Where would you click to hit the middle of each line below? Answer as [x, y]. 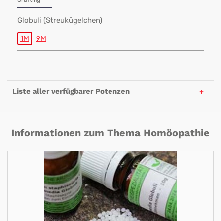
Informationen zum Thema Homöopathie [110, 133]
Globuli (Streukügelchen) [60, 20]
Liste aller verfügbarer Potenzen [71, 91]
